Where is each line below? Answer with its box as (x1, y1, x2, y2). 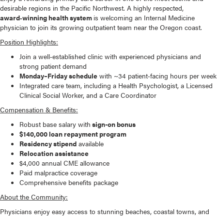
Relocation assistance (19, 148, 89, 158)
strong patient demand (19, 61, 87, 71)
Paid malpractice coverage (19, 168, 97, 178)
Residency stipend (19, 139, 77, 149)
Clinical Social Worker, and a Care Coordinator (19, 90, 156, 100)
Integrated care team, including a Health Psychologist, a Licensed (19, 80, 213, 91)
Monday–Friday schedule (19, 71, 97, 81)
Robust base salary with (19, 119, 91, 129)
